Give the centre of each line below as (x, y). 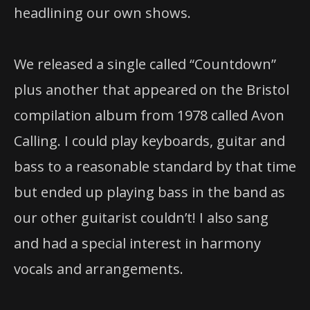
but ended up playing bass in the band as (149, 192)
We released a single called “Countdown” (145, 64)
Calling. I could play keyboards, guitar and (149, 141)
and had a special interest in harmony (137, 244)
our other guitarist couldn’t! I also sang (141, 218)
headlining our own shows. (102, 13)
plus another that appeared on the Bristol (152, 90)
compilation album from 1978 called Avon (149, 116)
